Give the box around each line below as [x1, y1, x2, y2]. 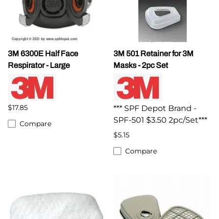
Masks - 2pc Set [113, 61, 168, 69]
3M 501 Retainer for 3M [113, 49, 194, 58]
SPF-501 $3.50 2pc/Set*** [113, 115, 207, 125]
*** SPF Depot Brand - [113, 103, 197, 113]
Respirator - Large [8, 61, 70, 69]
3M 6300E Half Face [8, 49, 78, 58]
